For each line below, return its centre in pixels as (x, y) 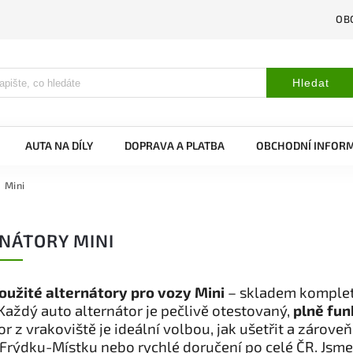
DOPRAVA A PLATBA (175, 145)
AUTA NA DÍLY (59, 145)
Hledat (310, 83)
